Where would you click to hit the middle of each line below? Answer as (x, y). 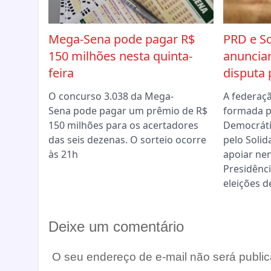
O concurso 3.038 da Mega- (111, 96)
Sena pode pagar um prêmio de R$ (128, 111)
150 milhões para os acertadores (123, 126)
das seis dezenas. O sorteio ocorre (127, 140)
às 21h (63, 155)
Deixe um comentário (116, 227)
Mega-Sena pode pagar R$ (122, 39)
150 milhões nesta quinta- (120, 56)
